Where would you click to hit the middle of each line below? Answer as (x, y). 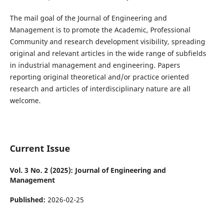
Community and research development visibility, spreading (107, 42)
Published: (28, 200)
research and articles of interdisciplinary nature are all (100, 89)
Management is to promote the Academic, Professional (100, 30)
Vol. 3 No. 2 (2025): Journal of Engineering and (88, 170)
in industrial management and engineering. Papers (95, 65)
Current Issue (40, 149)
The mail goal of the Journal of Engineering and (88, 18)
